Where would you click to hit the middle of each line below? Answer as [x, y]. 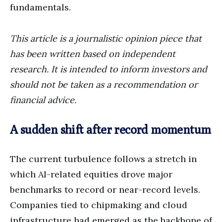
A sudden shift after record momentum [111, 129]
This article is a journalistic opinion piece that [106, 38]
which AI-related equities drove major [91, 174]
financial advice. [43, 100]
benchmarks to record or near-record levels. [105, 189]
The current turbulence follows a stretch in [103, 159]
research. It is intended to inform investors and [109, 69]
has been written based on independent [93, 54]
